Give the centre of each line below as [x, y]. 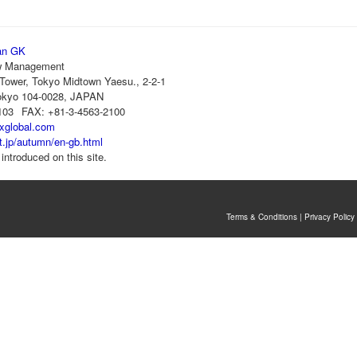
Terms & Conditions [262, 217]
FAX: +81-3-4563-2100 [73, 111]
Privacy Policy [330, 217]
